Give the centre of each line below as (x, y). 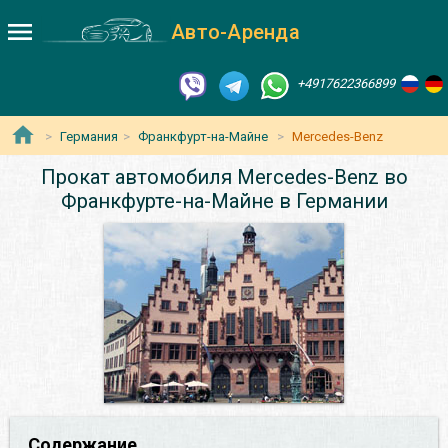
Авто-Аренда (235, 32)
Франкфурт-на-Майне (203, 137)
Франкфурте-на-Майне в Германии (224, 201)
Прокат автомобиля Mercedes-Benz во (224, 177)
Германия (89, 137)
